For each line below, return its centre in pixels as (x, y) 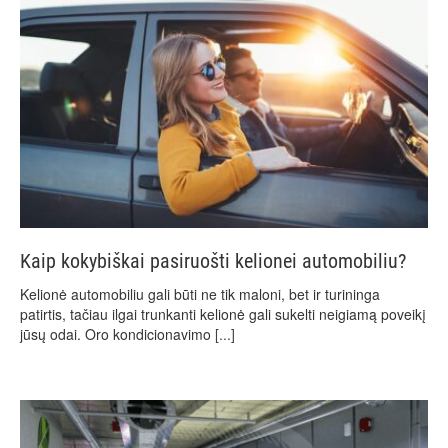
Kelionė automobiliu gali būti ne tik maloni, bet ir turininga (200, 294)
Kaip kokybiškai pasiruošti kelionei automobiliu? (213, 261)
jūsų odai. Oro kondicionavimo (117, 334)
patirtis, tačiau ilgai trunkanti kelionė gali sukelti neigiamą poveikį (223, 314)
